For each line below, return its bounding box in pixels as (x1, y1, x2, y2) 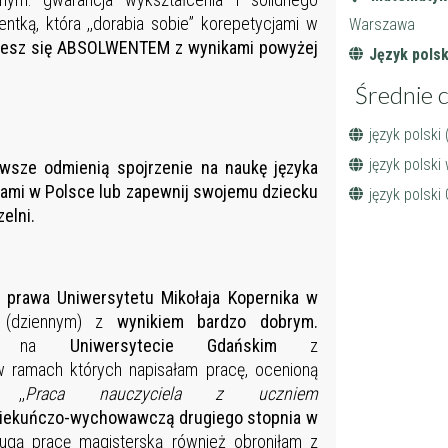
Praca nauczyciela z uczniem (25, 383, 318, 405)
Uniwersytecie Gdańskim (69, 335, 310, 357)
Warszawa (348, 15, 415, 35)
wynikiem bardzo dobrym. (116, 311, 318, 333)
